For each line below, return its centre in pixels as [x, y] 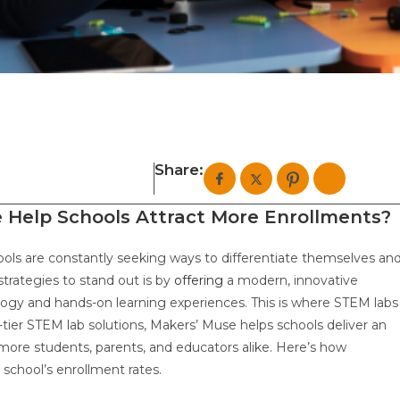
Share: [179, 170]
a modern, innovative [291, 280]
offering [199, 280]
